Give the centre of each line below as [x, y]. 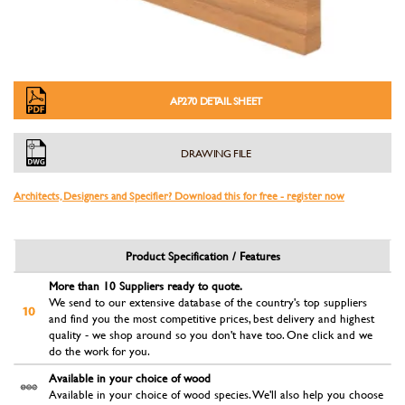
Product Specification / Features [202, 256]
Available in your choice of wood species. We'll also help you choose [216, 395]
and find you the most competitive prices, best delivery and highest [212, 319]
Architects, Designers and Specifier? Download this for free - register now [179, 196]
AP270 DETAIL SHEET [216, 101]
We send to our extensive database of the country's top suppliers [208, 302]
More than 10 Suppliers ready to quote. [146, 286]
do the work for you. [99, 351]
